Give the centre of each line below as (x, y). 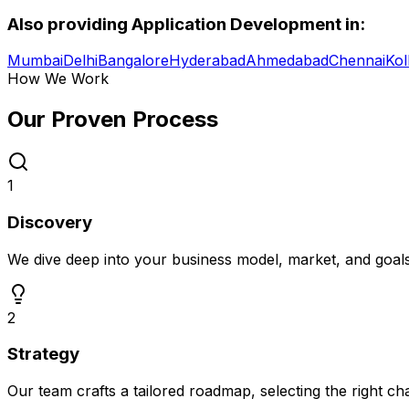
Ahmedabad (287, 61)
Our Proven (70, 120)
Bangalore (133, 61)
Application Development (236, 24)
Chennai (357, 61)
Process (175, 120)
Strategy (43, 354)
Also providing (69, 24)
